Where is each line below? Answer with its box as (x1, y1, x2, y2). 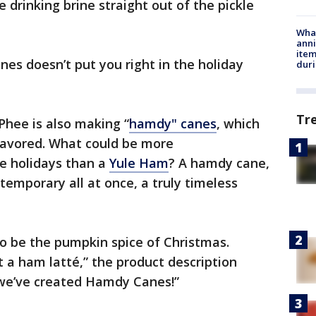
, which (217, 115, 260, 132)
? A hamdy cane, (169, 154, 269, 171)
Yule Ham (109, 154, 169, 171)
